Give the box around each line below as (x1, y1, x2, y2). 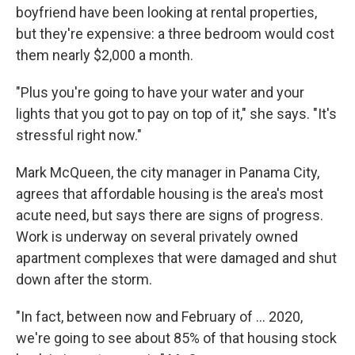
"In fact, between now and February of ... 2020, (16, 308, 303, 325)
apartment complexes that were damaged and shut (16, 250, 337, 266)
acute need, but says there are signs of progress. (16, 207, 323, 223)
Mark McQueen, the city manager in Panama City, (16, 164, 319, 181)
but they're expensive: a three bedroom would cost (16, 25, 334, 42)
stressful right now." (16, 127, 142, 143)
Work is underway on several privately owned (16, 228, 298, 245)
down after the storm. (16, 271, 152, 288)
